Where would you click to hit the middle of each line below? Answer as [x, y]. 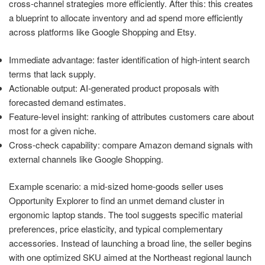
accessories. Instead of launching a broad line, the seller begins [130, 243]
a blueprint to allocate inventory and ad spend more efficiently [126, 18]
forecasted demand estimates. [67, 102]
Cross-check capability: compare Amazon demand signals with [131, 144]
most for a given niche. [53, 130]
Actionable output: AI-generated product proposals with [114, 88]
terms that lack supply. [52, 73]
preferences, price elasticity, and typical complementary [116, 229]
